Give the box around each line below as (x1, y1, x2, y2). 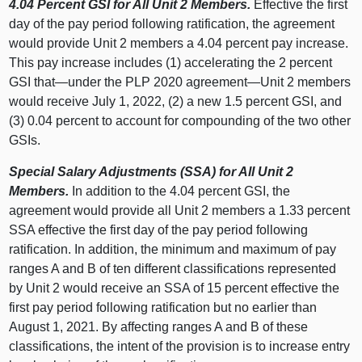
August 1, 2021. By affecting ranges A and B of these (9, 320, 309, 335)
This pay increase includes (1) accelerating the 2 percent (9, 56, 333, 70)
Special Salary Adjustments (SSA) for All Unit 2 (9, 165, 294, 179)
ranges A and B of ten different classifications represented (9, 262, 337, 276)
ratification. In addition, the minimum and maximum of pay (9, 242, 337, 257)
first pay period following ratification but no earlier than (9, 301, 318, 315)
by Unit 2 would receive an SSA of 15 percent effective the (9, 281, 340, 296)
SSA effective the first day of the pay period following (9, 223, 309, 238)
